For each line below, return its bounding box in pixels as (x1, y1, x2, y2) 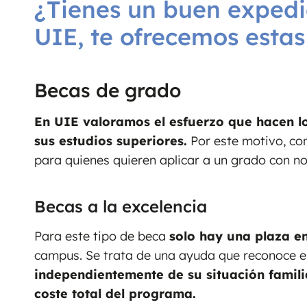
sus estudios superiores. (34, 132, 187, 149)
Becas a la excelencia (34, 196, 207, 217)
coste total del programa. (34, 286, 196, 302)
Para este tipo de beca (34, 228, 169, 245)
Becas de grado (34, 77, 181, 102)
